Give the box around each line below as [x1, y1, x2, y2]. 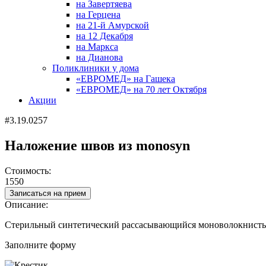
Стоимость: [5, 165, 51, 176]
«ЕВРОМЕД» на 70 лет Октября [76, 84, 207, 94]
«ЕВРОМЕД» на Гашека [76, 74, 175, 84]
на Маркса [76, 42, 118, 52]
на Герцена [76, 9, 121, 20]
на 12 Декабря [76, 31, 133, 41]
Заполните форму [5, 239, 76, 250]
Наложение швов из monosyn [5, 137, 190, 153]
